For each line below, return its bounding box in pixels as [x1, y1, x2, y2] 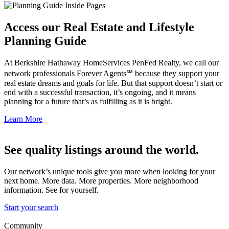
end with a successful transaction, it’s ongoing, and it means [4, 87, 196, 97]
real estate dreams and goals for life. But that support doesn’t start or [4, 78, 222, 87]
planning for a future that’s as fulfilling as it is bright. [4, 97, 172, 106]
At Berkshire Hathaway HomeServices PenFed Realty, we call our [4, 58, 219, 67]
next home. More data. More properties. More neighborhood [4, 176, 198, 185]
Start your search [4, 202, 58, 212]
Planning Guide [4, 34, 86, 48]
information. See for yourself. [4, 185, 101, 194]
